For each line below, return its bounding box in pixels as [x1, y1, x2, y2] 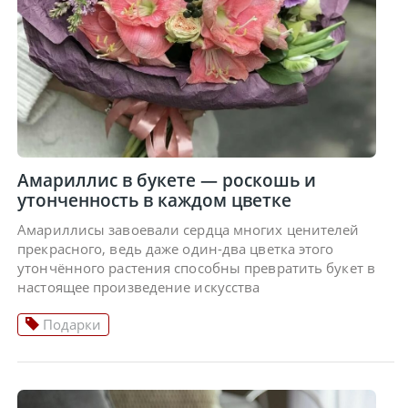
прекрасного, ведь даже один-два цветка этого [17, 239, 334, 258]
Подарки [39, 314, 102, 333]
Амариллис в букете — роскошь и [17, 168, 317, 191]
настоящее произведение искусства [17, 277, 260, 296]
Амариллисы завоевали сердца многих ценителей [17, 219, 360, 239]
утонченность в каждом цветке [17, 188, 292, 211]
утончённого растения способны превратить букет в [17, 258, 375, 277]
